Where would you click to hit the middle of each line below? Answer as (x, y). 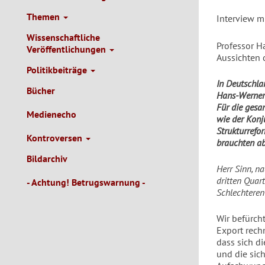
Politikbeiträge (58, 70)
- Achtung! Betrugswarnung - (86, 182)
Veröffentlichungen (67, 49)
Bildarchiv (47, 159)
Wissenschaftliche (63, 37)
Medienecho (51, 114)
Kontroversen (56, 138)
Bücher (41, 91)
